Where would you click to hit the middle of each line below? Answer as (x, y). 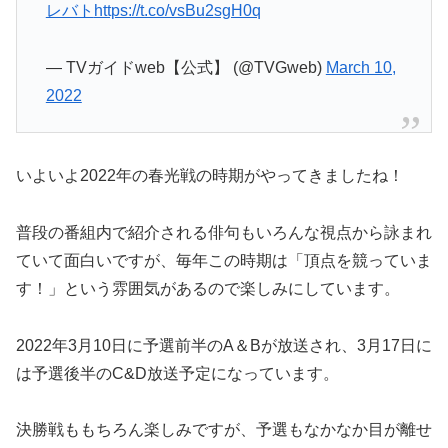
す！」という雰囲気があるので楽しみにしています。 (208, 288)
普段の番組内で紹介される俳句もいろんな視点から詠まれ (224, 232)
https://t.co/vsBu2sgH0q (177, 11)
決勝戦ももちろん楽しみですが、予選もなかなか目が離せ (224, 430)
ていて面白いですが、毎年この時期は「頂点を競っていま (224, 260)
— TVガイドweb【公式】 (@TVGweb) (185, 67)
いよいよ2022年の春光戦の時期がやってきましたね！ (210, 176)
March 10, (360, 67)
